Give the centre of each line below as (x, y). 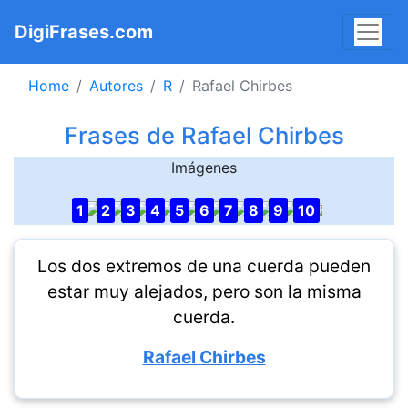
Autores (116, 86)
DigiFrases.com (84, 32)
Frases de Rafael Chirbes (204, 135)
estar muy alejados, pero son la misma (204, 291)
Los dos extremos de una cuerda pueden (204, 266)
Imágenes (204, 168)
